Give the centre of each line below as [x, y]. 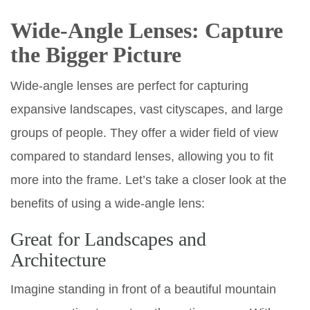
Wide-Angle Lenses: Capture [147, 30]
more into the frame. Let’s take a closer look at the [148, 180]
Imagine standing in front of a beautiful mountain [143, 289]
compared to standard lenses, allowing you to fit [142, 156]
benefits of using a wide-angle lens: [108, 203]
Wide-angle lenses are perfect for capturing [129, 85]
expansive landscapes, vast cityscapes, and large [147, 109]
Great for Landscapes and [108, 239]
